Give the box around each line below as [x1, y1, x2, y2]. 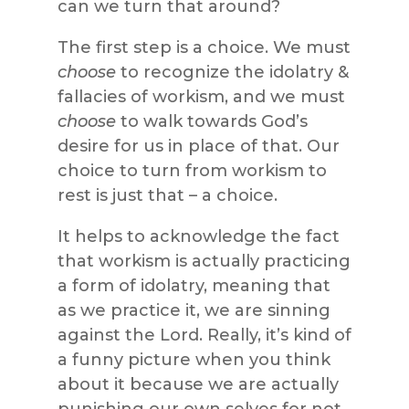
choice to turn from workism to [57, 160, 327, 181]
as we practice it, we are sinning [57, 299, 330, 320]
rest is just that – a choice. [57, 184, 278, 205]
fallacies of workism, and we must [57, 86, 345, 107]
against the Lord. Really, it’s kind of [57, 324, 351, 345]
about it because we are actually [57, 373, 339, 394]
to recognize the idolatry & [115, 61, 349, 82]
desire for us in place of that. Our [57, 135, 340, 156]
